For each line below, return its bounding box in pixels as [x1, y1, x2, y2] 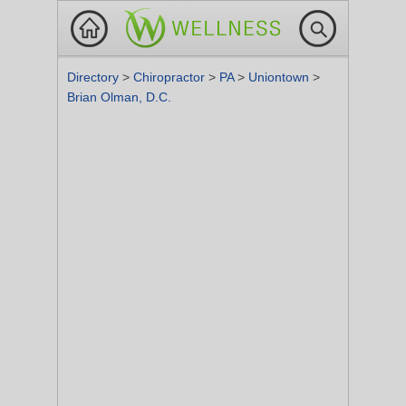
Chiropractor [133, 70, 208, 84]
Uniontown [248, 70, 313, 84]
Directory [67, 70, 122, 84]
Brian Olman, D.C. [67, 90, 171, 104]
